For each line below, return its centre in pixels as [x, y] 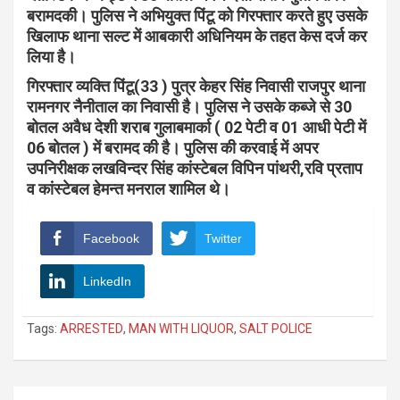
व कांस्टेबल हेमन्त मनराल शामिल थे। [129, 188]
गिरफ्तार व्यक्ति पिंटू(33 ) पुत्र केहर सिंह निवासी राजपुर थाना [196, 86]
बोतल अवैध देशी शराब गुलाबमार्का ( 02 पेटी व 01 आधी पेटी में [196, 127]
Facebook [111, 238]
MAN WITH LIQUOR [181, 328]
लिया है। [51, 56]
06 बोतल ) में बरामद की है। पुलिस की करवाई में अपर [173, 147]
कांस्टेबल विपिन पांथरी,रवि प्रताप [270, 168]
